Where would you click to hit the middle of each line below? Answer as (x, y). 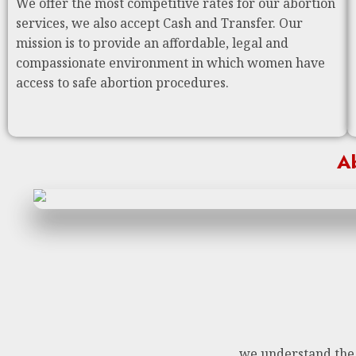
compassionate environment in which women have (170, 63)
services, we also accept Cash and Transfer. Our (159, 23)
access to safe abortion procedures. (122, 83)
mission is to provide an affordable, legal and (152, 43)
